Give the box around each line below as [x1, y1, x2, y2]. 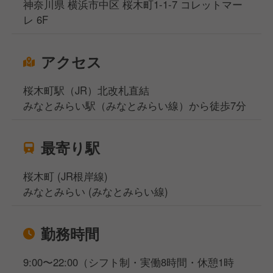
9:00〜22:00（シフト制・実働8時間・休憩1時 [23, 254, 235, 269]
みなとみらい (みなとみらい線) [23, 184, 169, 199]
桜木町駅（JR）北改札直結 [23, 83, 150, 98]
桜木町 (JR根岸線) [23, 169, 108, 183]
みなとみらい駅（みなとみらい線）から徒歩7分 [23, 98, 247, 113]
